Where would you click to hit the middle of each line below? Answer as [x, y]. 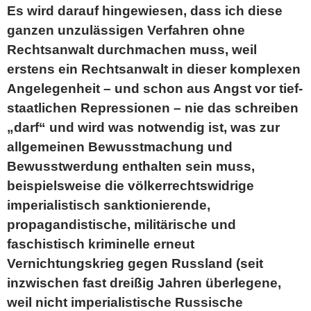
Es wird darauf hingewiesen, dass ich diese [145, 11]
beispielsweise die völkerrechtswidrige [131, 186]
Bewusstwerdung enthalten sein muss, [131, 166]
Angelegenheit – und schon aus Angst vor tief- [155, 89]
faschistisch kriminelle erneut [101, 244]
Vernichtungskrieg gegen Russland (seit [135, 263]
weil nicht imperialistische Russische [125, 302]
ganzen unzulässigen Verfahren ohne [126, 30]
